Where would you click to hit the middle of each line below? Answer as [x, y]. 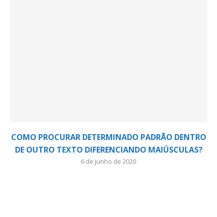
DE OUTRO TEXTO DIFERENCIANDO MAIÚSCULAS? [108, 149]
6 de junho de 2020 [108, 161]
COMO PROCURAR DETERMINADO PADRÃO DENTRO [108, 137]
